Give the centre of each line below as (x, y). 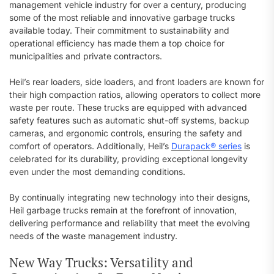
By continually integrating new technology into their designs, (130, 197)
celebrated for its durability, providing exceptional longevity (128, 159)
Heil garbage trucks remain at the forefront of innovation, (123, 210)
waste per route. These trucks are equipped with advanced (128, 107)
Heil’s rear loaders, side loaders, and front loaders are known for (137, 82)
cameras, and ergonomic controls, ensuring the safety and (126, 133)
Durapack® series (206, 146)
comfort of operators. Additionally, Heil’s (90, 146)
